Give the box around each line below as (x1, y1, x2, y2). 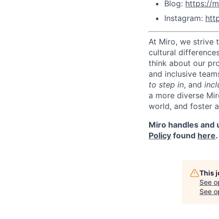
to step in (149, 80, 184, 89)
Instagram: (164, 13, 205, 23)
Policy (149, 131, 171, 140)
